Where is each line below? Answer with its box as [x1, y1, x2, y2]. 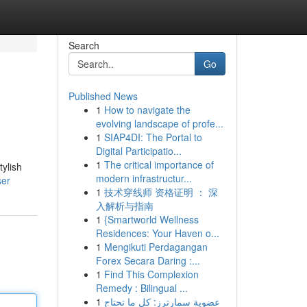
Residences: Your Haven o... [95, 226, 219, 240]
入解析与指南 [95, 199, 153, 212]
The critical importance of [103, 158, 214, 171]
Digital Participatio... [95, 144, 182, 158]
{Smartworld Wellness [103, 212, 199, 226]
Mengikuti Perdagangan [103, 240, 208, 254]
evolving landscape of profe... [95, 116, 223, 130]
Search [68, 38, 99, 52]
